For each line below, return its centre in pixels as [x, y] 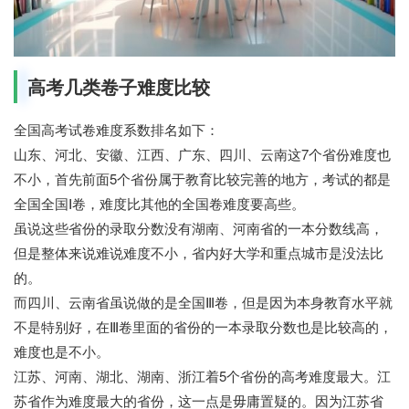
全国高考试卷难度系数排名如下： [116, 129]
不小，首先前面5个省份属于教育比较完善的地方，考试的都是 [202, 178]
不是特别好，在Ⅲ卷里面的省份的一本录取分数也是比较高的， [203, 326]
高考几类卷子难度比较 [119, 86]
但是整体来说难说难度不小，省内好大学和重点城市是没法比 [199, 252]
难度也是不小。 [62, 351]
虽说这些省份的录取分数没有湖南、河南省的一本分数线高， [199, 227]
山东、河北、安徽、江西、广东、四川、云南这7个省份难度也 [202, 153]
